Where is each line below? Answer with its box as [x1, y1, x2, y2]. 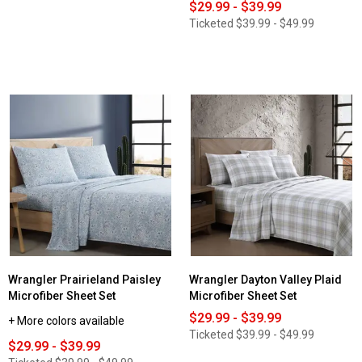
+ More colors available [8, 314, 124, 328]
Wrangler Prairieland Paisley [8, 273, 161, 287]
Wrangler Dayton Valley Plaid [189, 273, 342, 287]
